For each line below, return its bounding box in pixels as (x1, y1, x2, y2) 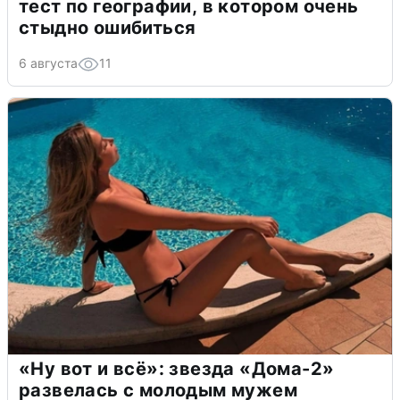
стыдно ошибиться (19, 16, 196, 38)
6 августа (19, 54, 78, 71)
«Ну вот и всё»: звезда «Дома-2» (19, 357, 335, 379)
